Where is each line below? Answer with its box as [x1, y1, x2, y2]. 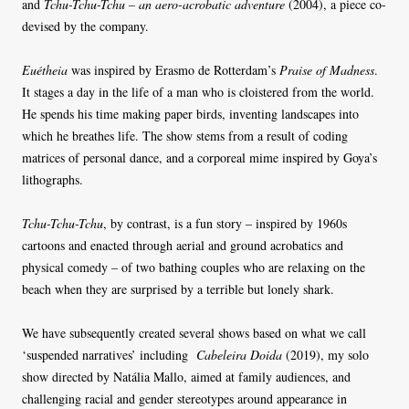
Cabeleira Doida [196, 346, 282, 364]
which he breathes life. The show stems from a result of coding [22, 127, 348, 145]
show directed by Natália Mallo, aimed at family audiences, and [22, 368, 351, 386]
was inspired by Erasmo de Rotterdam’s [68, 61, 279, 79]
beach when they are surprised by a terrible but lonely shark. [22, 280, 339, 299]
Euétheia [22, 61, 68, 79]
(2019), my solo [282, 346, 369, 364]
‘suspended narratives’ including [22, 346, 196, 364]
